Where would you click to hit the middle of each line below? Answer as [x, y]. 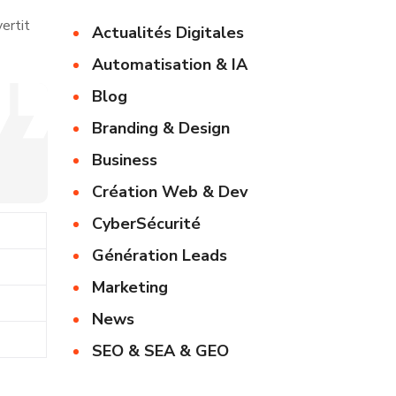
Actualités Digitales [168, 33]
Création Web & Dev [170, 192]
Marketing [130, 287]
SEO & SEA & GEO [161, 351]
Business [125, 160]
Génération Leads [160, 255]
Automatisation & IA [170, 65]
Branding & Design [161, 128]
